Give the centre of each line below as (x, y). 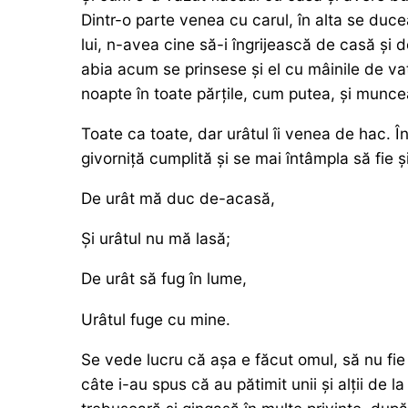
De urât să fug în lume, (163, 279)
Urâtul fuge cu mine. (155, 319)
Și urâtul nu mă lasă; (155, 239)
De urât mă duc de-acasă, (178, 199)
